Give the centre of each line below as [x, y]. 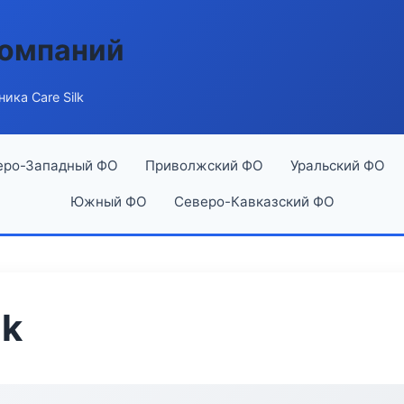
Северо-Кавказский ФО [254, 202]
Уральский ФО [337, 165]
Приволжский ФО [204, 165]
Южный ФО [108, 202]
